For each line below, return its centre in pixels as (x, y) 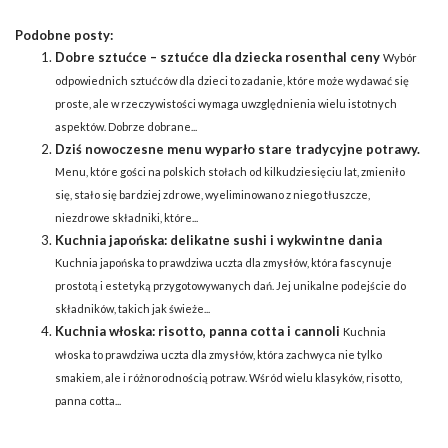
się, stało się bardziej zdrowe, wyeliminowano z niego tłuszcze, (212, 194)
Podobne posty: (64, 34)
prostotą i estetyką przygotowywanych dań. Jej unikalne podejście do (230, 285)
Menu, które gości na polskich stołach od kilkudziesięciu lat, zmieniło (230, 171)
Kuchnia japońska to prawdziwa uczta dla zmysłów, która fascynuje (223, 262)
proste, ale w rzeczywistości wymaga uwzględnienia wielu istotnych (226, 103)
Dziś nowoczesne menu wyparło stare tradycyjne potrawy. (237, 148)
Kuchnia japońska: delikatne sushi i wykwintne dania (218, 239)
